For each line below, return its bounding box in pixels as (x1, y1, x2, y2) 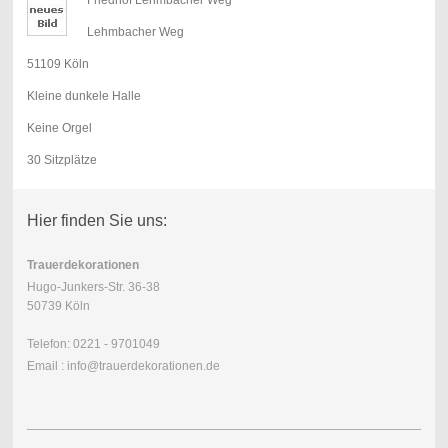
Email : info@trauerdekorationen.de (26, 359, 220, 374)
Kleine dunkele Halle (26, 88, 141, 103)
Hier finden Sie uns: (26, 212, 167, 230)
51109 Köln (26, 56, 89, 71)
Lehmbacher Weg (86, 24, 184, 39)
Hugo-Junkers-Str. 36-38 (26, 280, 160, 295)
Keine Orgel (26, 120, 92, 135)
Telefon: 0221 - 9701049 (26, 337, 160, 352)
